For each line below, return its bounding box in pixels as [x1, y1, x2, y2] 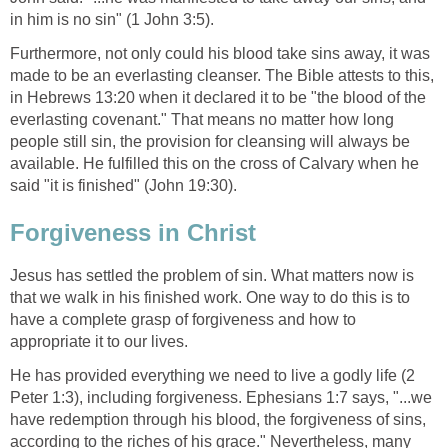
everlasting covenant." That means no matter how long [10, 110, 394, 128]
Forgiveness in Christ [10, 219, 256, 247]
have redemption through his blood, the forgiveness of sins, [10, 411, 426, 429]
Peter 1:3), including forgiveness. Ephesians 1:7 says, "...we [10, 389, 432, 407]
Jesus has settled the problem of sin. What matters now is [10, 267, 414, 285]
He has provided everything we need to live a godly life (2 [10, 367, 415, 385]
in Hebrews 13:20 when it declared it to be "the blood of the [10, 88, 426, 106]
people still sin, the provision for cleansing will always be [10, 132, 410, 150]
